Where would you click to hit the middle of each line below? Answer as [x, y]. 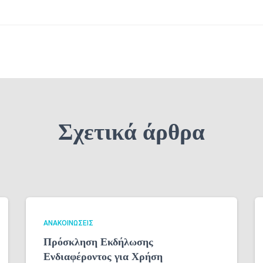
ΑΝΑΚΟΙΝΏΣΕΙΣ [68, 223]
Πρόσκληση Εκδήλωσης [98, 242]
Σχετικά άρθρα [131, 132]
